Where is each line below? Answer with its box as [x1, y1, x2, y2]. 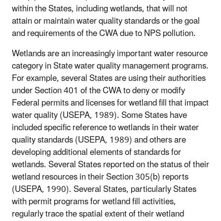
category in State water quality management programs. [12, 57, 209, 75]
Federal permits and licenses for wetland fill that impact [12, 94, 209, 112]
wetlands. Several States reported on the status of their [12, 155, 209, 174]
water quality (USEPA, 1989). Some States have [12, 106, 187, 124]
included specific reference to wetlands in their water [12, 118, 199, 137]
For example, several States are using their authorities [12, 69, 206, 87]
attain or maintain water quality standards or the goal [12, 12, 200, 30]
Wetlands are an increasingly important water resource [12, 44, 208, 63]
